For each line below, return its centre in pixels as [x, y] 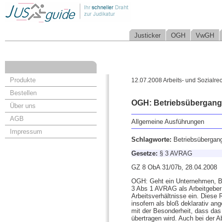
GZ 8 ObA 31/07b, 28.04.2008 [174, 167]
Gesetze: [145, 154]
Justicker [147, 35]
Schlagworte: [152, 140]
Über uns [23, 106]
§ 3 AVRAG [176, 154]
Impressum [26, 132]
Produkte [23, 80]
